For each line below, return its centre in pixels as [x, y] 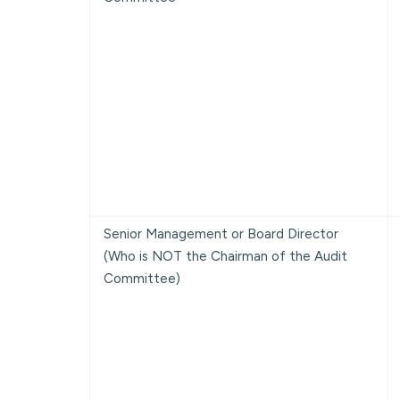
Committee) [142, 278]
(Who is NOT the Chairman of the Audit [225, 256]
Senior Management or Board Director [221, 233]
